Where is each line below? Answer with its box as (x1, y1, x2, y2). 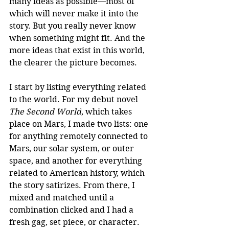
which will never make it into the (9, 9, 141, 18)
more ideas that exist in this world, (9, 45, 147, 55)
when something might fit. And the (9, 33, 147, 43)
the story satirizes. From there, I (9, 180, 137, 190)
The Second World (9, 107, 81, 117)
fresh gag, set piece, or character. (9, 217, 142, 227)
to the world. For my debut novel (9, 95, 140, 104)
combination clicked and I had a (9, 205, 135, 215)
